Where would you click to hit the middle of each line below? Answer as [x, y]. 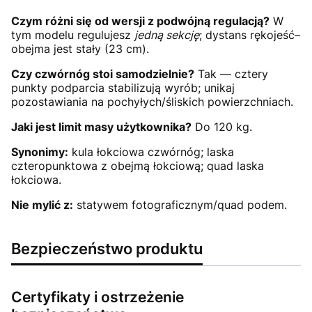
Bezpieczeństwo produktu [107, 249]
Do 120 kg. [222, 127]
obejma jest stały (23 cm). [80, 49]
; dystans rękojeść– [250, 35]
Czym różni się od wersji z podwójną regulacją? [140, 21]
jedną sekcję [167, 35]
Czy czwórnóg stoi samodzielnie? [103, 74]
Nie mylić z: [42, 205]
